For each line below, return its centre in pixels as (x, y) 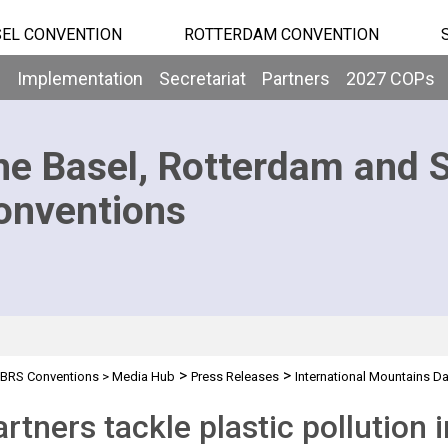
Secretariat (202, 78)
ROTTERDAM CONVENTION (281, 34)
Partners (296, 78)
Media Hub (143, 376)
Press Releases (234, 376)
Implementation (80, 78)
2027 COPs (390, 78)
